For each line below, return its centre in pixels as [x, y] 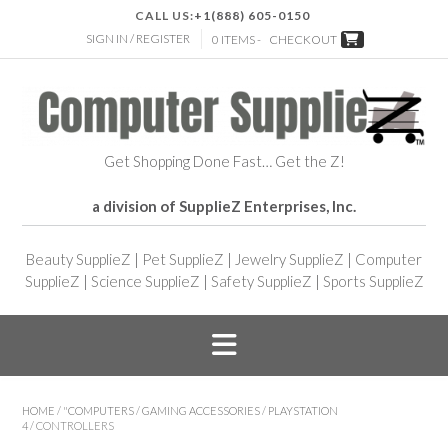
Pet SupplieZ [183, 259]
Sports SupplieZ [373, 281]
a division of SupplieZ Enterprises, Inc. [224, 206]
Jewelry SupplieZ [289, 259]
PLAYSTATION [303, 410]
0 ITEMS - [237, 40]
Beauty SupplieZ [78, 259]
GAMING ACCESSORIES [201, 410]
